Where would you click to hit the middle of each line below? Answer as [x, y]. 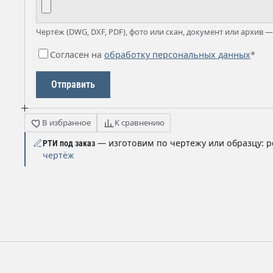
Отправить [73, 84]
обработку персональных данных [177, 55]
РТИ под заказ [69, 144]
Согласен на [77, 55]
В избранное [66, 123]
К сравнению [139, 123]
